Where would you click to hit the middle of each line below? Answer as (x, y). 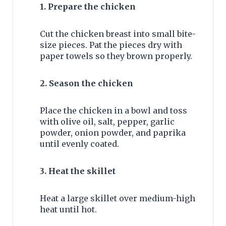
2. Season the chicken (87, 83)
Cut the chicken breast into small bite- (118, 34)
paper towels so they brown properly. (116, 56)
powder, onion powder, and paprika (113, 132)
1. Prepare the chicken (88, 6)
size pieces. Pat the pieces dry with (111, 45)
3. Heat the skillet (78, 171)
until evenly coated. (79, 144)
